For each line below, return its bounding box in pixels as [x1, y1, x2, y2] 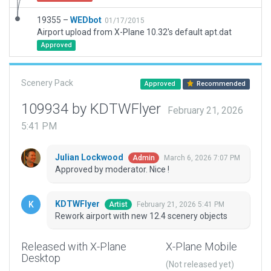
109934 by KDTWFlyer [21, 100, 165, 117]
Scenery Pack [21, 78, 73, 88]
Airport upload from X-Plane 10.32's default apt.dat [37, 27, 232, 37]
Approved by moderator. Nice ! [55, 165, 169, 175]
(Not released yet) [165, 260, 234, 270]
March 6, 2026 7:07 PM [164, 154, 240, 163]
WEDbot [70, 15, 102, 25]
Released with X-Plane [21, 240, 126, 253]
